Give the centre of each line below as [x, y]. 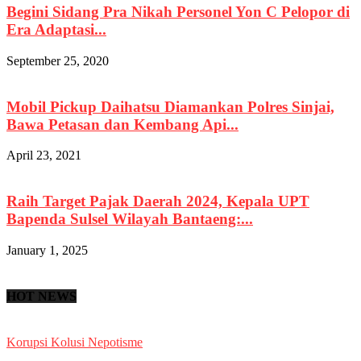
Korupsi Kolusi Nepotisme [75, 342]
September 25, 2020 [58, 60]
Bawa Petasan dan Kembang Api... [122, 124]
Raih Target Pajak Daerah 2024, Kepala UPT [158, 201]
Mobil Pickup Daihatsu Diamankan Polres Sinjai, [170, 106]
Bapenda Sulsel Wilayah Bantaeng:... [130, 218]
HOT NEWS [41, 296]
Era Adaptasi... [56, 30]
